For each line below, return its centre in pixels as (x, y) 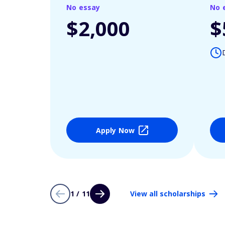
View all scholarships (168, 194)
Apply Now (115, 130)
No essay (83, 7)
